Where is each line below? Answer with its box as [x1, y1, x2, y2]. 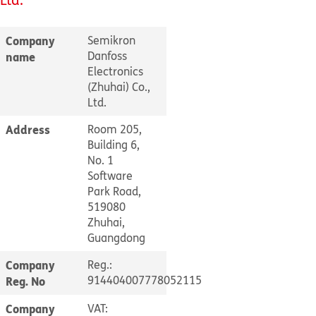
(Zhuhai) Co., [87, 79, 150, 95]
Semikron [87, 32, 135, 48]
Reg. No [6, 273, 45, 289]
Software [87, 168, 133, 183]
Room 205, [87, 121, 142, 137]
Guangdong [87, 230, 145, 245]
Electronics [87, 63, 143, 79]
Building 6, [87, 137, 140, 152]
